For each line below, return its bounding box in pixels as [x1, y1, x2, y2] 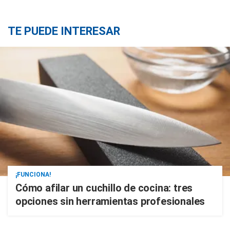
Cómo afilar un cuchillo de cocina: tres [15, 182, 193, 194]
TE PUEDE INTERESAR [8, 25, 120, 37]
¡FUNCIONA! [15, 171, 51, 178]
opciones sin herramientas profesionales [15, 195, 205, 207]
